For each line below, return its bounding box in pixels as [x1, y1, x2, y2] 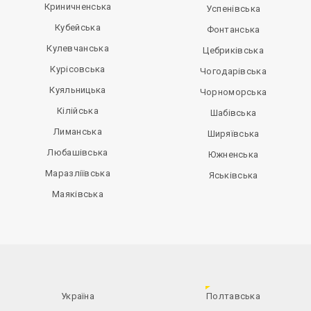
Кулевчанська [47, 43, 109, 54]
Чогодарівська [200, 66, 267, 77]
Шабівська [210, 108, 257, 119]
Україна [60, 291, 95, 302]
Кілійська [57, 106, 99, 117]
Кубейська [55, 22, 101, 33]
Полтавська [206, 291, 260, 302]
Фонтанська [206, 24, 260, 35]
